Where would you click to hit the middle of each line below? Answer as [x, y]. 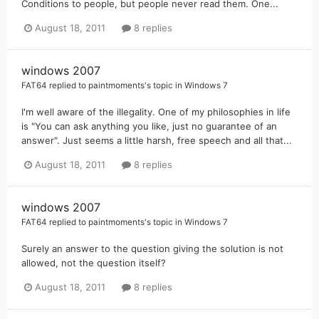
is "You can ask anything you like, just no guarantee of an [149, 126]
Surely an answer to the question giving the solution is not [152, 249]
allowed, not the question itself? [94, 263]
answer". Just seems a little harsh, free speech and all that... [157, 141]
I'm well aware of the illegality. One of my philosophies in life [156, 112]
